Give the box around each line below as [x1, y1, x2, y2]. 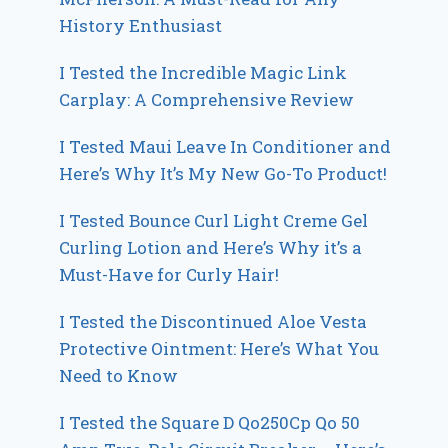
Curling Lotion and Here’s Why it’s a [59, 236, 363, 260]
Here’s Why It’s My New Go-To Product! [59, 162, 388, 186]
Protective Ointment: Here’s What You [59, 337, 380, 361]
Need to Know [59, 364, 179, 388]
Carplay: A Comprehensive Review [59, 88, 355, 112]
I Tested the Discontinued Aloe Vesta [59, 310, 368, 334]
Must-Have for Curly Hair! [59, 263, 280, 287]
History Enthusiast [59, 14, 223, 38]
